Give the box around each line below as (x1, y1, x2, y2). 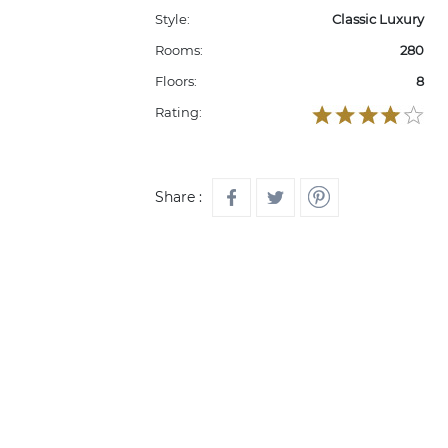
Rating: (155, 104, 202, 120)
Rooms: (155, 42, 203, 58)
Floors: (155, 73, 197, 89)
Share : (155, 188, 202, 206)
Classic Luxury (331, 11, 424, 27)
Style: (155, 11, 190, 27)
